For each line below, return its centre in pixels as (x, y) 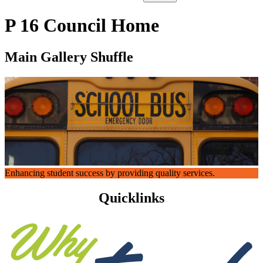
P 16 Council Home (82, 26)
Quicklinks (131, 198)
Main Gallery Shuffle (69, 57)
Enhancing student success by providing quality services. (110, 173)
